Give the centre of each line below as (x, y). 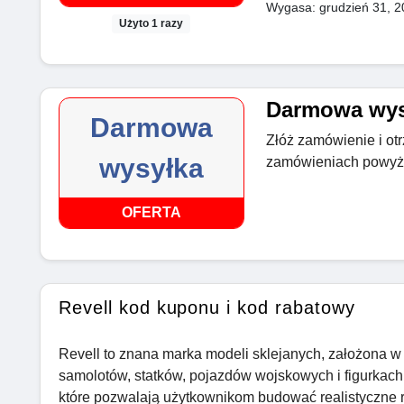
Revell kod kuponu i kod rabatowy (207, 308)
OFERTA (151, 213)
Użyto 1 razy (151, 24)
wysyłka (151, 169)
